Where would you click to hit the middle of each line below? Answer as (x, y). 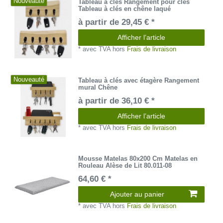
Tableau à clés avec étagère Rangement (139, 80)
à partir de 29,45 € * (117, 22)
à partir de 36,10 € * (117, 101)
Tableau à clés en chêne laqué (125, 9)
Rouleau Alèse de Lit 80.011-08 (125, 166)
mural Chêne (98, 87)
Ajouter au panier (137, 194)
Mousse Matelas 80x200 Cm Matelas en (138, 159)
